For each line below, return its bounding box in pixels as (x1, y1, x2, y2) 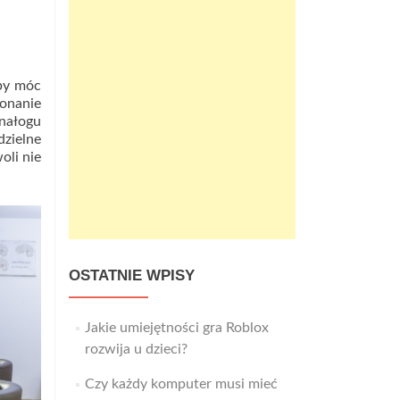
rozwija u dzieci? (84, 342, 187, 356)
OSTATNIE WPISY (69, 267, 195, 284)
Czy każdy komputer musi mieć (84, 377, 278, 391)
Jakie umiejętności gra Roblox (84, 321, 269, 335)
